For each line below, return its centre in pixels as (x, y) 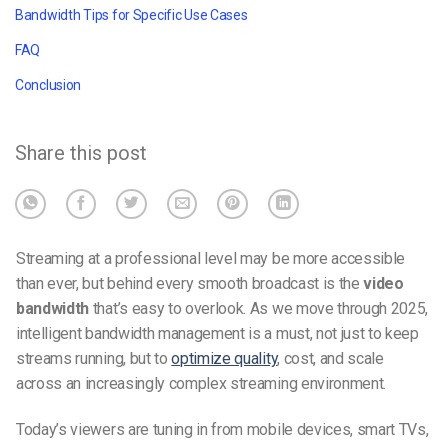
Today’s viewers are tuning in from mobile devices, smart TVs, (222, 430)
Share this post (81, 152)
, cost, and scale (330, 359)
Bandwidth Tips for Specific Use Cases (131, 15)
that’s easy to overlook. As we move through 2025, (259, 309)
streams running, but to (94, 359)
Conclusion (48, 84)
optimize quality (224, 359)
